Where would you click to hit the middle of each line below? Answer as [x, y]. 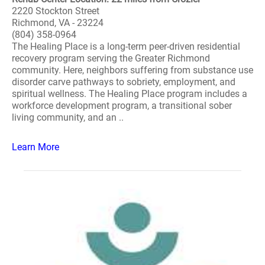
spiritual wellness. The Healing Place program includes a [130, 94]
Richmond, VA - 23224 [58, 23]
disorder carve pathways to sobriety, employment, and [124, 82]
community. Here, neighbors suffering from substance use [132, 70]
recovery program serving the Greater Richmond [111, 58]
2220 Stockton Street [56, 11]
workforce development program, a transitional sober [122, 106]
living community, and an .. [68, 117]
